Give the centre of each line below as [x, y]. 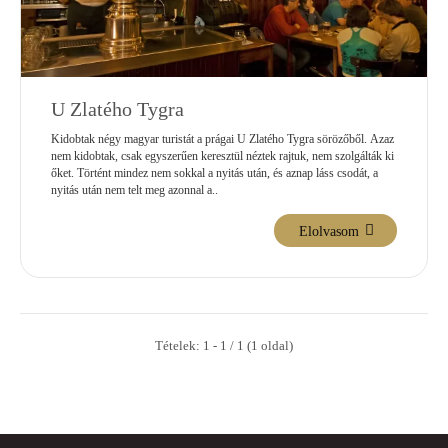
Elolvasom [329, 231]
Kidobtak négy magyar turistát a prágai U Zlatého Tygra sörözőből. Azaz [222, 139]
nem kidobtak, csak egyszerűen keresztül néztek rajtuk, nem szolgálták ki [222, 156]
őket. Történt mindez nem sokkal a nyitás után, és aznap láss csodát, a [214, 173]
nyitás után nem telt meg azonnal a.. [134, 190]
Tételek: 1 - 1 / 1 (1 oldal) [224, 346]
